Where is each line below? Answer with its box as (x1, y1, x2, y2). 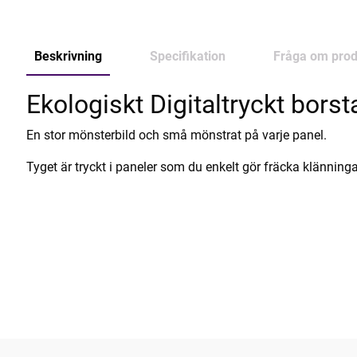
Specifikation (150, 49, 226, 64)
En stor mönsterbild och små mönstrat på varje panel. (26, 127, 327, 143)
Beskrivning (34, 49, 102, 64)
